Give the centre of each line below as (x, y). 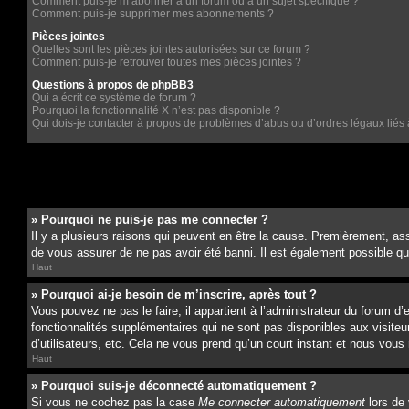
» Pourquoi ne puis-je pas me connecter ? (150, 220)
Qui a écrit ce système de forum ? (114, 98)
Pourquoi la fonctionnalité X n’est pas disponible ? (156, 110)
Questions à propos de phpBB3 (113, 85)
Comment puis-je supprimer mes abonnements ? (153, 14)
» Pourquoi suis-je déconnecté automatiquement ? (174, 386)
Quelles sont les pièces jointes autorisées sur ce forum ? (171, 49)
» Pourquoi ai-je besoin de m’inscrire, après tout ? (174, 294)
